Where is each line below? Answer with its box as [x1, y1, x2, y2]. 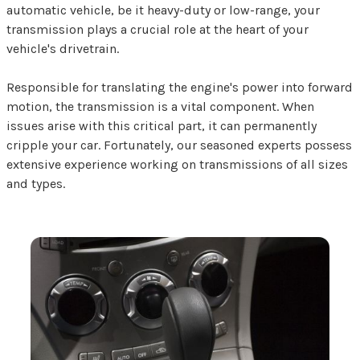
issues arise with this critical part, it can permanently [6, 118, 317, 134]
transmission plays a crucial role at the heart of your [6, 22, 309, 38]
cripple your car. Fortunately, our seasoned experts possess [6, 137, 352, 153]
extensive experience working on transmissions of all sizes [6, 157, 348, 173]
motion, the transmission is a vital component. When [6, 99, 314, 115]
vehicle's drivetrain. [6, 41, 119, 57]
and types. [6, 176, 65, 192]
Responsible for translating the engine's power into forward [6, 80, 353, 96]
